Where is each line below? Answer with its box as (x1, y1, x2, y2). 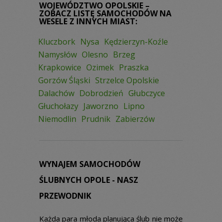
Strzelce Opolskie (95, 75, 159, 86)
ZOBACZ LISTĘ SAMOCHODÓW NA (39, 8, 171, 19)
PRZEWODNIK (39, 190, 91, 201)
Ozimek (86, 62, 114, 73)
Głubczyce (128, 88, 165, 99)
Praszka (119, 62, 149, 73)
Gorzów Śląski (38, 75, 90, 86)
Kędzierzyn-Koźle (104, 36, 168, 47)
